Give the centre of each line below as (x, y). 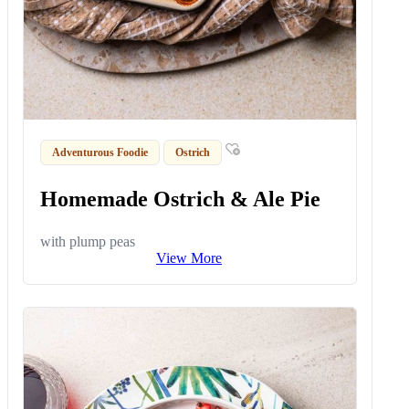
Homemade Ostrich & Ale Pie (181, 199)
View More (189, 258)
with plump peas (88, 242)
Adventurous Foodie (100, 152)
